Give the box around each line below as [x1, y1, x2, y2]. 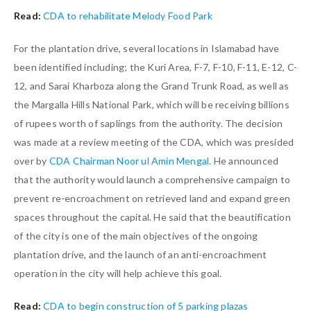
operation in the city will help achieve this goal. [14, 267, 222, 280]
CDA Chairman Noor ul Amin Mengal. [49, 155, 212, 167]
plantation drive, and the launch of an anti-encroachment [14, 249, 267, 261]
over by [14, 155, 49, 167]
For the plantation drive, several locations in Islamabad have [14, 42, 280, 55]
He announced [211, 155, 279, 167]
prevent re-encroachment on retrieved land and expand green [14, 192, 291, 205]
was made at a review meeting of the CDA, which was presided [14, 136, 294, 149]
